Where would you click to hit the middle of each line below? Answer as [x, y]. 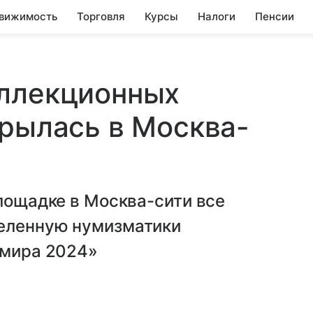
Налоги [217, 16]
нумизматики [127, 226]
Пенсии [275, 16]
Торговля [101, 16]
